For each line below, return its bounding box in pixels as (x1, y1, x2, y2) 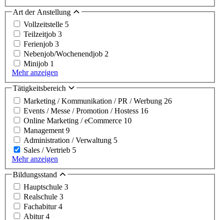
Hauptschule (24, 183, 64, 192)
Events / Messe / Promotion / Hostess (24, 106, 140, 115)
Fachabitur (24, 202, 58, 211)
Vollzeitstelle (24, 20, 65, 29)
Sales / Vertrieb (24, 145, 72, 154)
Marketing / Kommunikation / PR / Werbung (24, 96, 164, 105)
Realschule (24, 192, 59, 201)
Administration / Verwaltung (24, 136, 113, 144)
